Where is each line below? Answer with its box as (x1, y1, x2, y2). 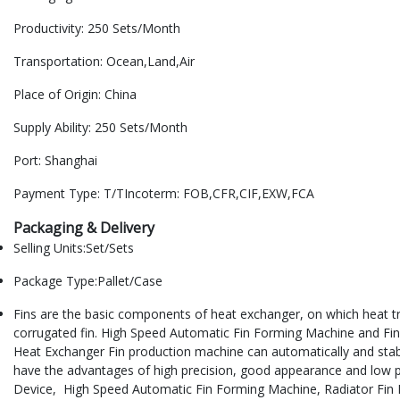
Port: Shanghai (13, 152, 97, 170)
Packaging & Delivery (13, 218, 154, 238)
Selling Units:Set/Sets (13, 239, 134, 257)
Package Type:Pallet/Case (13, 272, 162, 290)
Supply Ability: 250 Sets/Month (13, 119, 187, 137)
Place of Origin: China (13, 86, 137, 104)
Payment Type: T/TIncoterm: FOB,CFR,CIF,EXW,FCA (13, 185, 314, 203)
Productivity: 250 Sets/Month (13, 20, 180, 37)
